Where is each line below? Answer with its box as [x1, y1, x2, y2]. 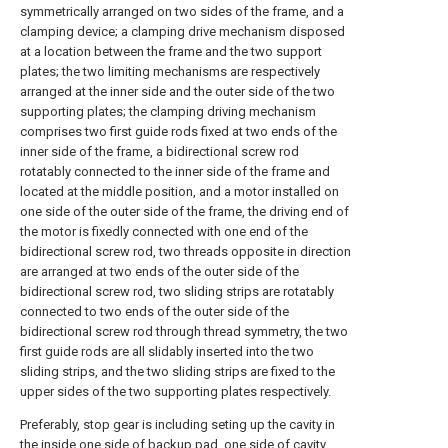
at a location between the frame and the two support [20, 44, 322, 59]
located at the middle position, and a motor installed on [20, 184, 339, 199]
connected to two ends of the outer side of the [20, 304, 289, 319]
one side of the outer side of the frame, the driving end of [20, 204, 349, 219]
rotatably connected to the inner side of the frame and [20, 164, 330, 179]
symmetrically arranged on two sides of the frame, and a [20, 4, 344, 19]
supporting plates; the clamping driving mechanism [20, 104, 316, 119]
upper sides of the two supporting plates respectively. [20, 384, 331, 399]
